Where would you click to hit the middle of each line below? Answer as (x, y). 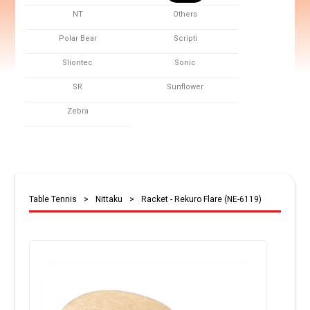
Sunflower (185, 86)
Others (185, 14)
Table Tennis (53, 199)
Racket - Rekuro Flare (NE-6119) (202, 199)
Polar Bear (77, 38)
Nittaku (109, 199)
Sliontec (78, 62)
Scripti (185, 38)
